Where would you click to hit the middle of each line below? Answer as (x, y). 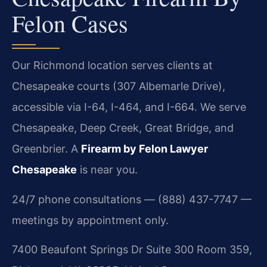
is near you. (107, 170)
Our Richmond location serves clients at (112, 66)
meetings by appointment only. (90, 220)
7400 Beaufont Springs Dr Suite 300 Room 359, (132, 250)
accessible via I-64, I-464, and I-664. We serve (129, 107)
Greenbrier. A (46, 149)
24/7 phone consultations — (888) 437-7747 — (132, 199)
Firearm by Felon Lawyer (145, 149)
